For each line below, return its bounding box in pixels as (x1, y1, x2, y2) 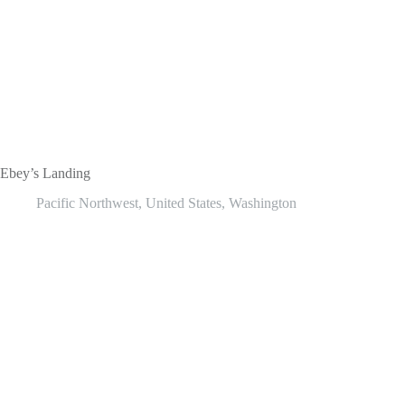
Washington (229, 162, 297, 178)
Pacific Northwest (36, 162, 138, 178)
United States (146, 162, 221, 178)
